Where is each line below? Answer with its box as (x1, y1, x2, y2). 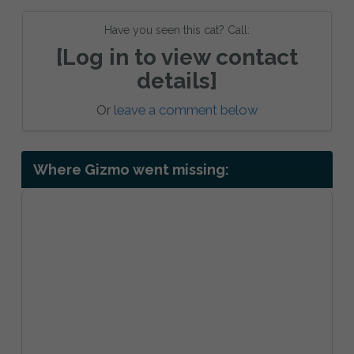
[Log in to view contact (56, 43, 298, 70)
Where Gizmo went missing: (33, 160, 229, 178)
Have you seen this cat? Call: (104, 23, 250, 36)
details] (137, 67, 217, 94)
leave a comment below (113, 101, 258, 118)
